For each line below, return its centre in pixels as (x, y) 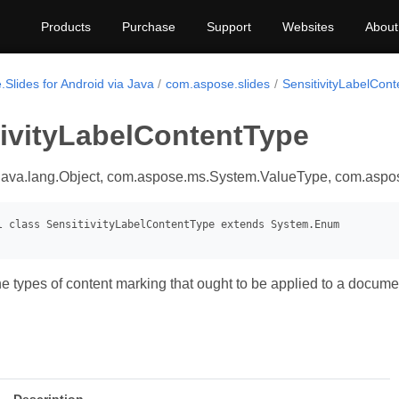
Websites (308, 27)
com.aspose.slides (218, 84)
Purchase (149, 27)
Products (66, 27)
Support (229, 27)
